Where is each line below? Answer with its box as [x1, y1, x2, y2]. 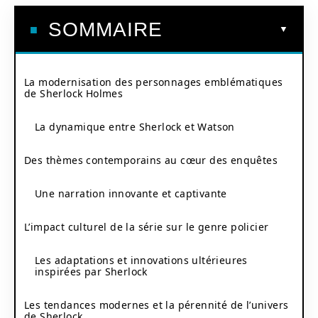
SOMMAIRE [48, 18, 163, 40]
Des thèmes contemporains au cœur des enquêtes [24, 153, 278, 167]
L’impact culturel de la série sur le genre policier [24, 219, 269, 234]
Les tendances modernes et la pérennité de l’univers [24, 297, 289, 312]
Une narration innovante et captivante [35, 186, 227, 200]
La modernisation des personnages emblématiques [24, 75, 283, 89]
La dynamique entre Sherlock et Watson [35, 119, 235, 133]
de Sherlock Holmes [24, 86, 124, 100]
